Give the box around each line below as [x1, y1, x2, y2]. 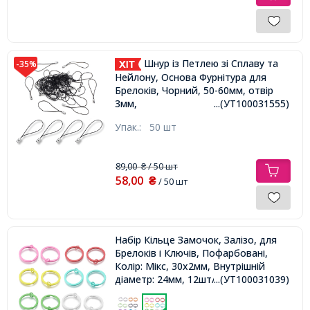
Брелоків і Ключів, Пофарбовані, [114, 246, 268, 260]
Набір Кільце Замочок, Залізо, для [114, 233, 277, 247]
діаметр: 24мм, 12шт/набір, [114, 273, 243, 286]
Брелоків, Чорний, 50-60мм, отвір [114, 83, 273, 97]
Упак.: [114, 120, 149, 134]
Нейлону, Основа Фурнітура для [114, 70, 266, 84]
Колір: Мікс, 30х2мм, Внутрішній [114, 259, 265, 273]
